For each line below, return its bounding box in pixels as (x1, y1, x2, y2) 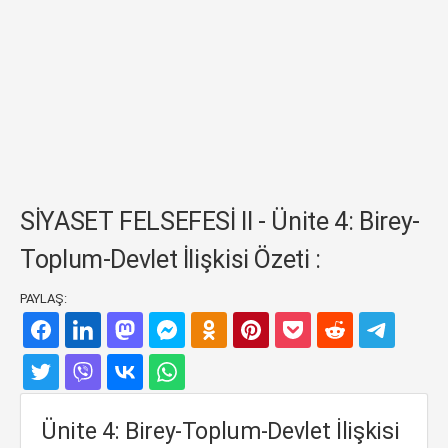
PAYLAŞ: (20, 291, 67, 306)
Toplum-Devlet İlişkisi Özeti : (20, 245, 321, 274)
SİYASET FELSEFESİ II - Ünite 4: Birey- (20, 207, 420, 236)
